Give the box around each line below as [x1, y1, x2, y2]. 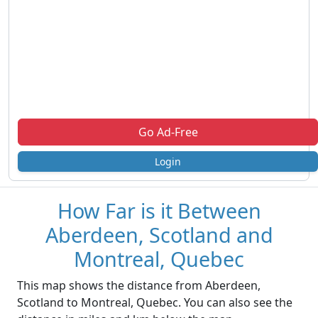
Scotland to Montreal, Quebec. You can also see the [17, 295, 292, 311]
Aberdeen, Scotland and [45, 221, 273, 249]
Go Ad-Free [138, 124, 198, 141]
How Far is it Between [57, 197, 261, 225]
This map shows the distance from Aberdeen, [17, 278, 261, 294]
